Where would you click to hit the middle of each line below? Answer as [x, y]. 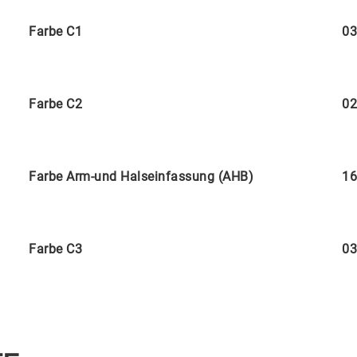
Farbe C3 [55, 249]
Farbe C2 [55, 104]
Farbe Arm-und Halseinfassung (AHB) [141, 177]
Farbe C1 [55, 31]
